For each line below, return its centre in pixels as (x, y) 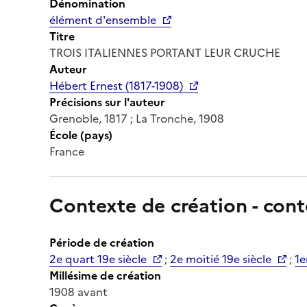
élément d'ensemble (103, 20)
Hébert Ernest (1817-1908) (116, 85)
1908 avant (78, 292)
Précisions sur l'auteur (107, 102)
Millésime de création (105, 275)
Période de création (102, 242)
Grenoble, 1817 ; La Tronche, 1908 (137, 118)
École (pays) (81, 135)
